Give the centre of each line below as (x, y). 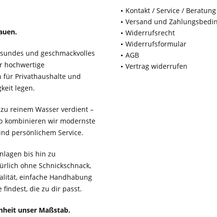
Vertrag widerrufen (156, 66)
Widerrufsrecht (150, 33)
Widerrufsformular (156, 44)
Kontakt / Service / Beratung (171, 11)
